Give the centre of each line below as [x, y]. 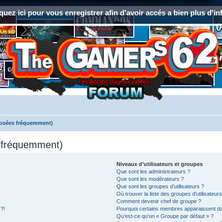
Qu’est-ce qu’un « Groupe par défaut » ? [165, 216]
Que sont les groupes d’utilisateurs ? [161, 186]
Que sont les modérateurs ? [150, 179]
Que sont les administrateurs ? [154, 171]
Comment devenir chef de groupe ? [159, 201]
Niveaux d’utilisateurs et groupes [160, 164]
